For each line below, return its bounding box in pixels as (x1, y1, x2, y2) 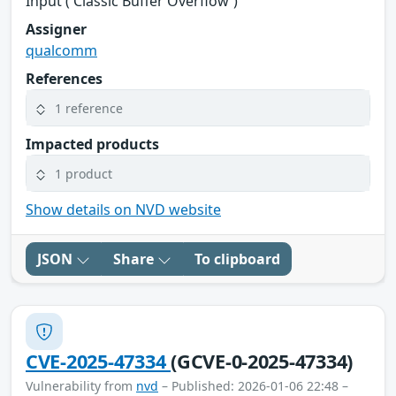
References (26, 69, 103, 89)
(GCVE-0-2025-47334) (171, 348, 354, 375)
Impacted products (26, 134, 159, 155)
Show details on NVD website (26, 200, 221, 220)
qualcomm (26, 41, 97, 61)
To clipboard (194, 249, 280, 270)
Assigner (26, 19, 87, 40)
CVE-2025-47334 (26, 348, 171, 375)
